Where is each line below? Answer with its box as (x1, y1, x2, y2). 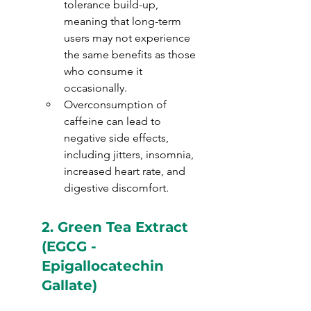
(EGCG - (42, 238, 101, 255)
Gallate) (42, 277, 97, 294)
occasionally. (64, 81, 127, 94)
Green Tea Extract (58, 219, 192, 235)
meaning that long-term (64, 15, 184, 28)
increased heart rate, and (64, 165, 188, 178)
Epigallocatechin (42, 258, 168, 274)
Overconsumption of (64, 98, 169, 111)
